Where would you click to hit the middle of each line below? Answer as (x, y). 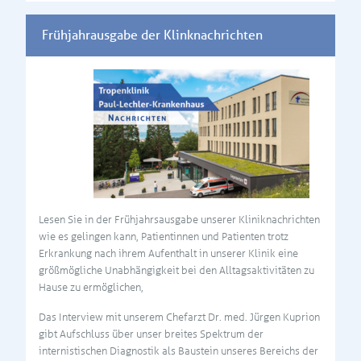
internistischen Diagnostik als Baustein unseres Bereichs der (178, 351)
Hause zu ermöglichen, (91, 287)
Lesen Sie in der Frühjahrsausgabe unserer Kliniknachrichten (179, 219)
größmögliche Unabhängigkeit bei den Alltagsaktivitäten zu (176, 270)
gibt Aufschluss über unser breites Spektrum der (151, 334)
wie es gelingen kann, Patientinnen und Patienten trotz (164, 236)
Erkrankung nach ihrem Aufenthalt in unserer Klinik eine (168, 253)
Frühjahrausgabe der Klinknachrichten (152, 35)
